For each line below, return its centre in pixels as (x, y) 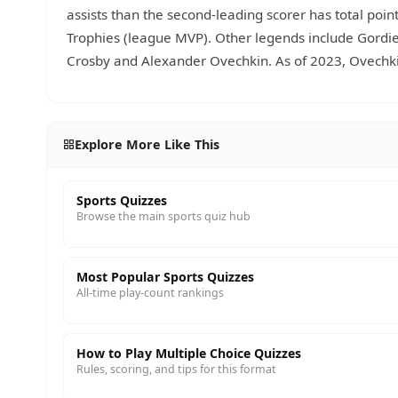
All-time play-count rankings (150, 293)
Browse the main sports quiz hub (163, 216)
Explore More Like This (147, 144)
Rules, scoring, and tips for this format (176, 369)
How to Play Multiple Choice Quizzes (189, 353)
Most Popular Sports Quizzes (165, 277)
